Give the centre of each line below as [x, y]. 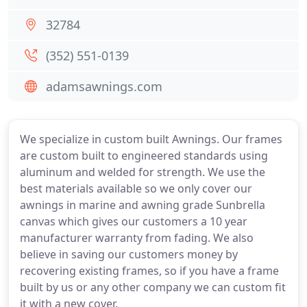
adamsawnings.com [104, 86]
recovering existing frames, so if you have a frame [149, 271]
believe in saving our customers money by [129, 254]
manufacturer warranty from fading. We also [137, 238]
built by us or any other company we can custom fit [153, 287]
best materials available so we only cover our [136, 188]
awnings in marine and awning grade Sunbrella [143, 205]
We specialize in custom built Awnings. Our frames [151, 139]
